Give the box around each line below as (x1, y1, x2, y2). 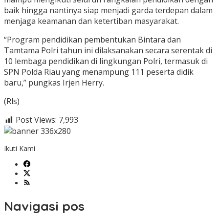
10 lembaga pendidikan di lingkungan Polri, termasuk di (4, 56, 208, 67)
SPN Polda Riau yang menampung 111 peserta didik (4, 66, 194, 78)
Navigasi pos (4, 198, 85, 215)
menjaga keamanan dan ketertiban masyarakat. (4, 16, 179, 27)
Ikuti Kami (4, 143, 35, 153)
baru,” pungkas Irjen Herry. (4, 77, 104, 88)
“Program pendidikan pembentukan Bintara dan (4, 34, 181, 45)
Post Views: (16, 114, 57, 126)
